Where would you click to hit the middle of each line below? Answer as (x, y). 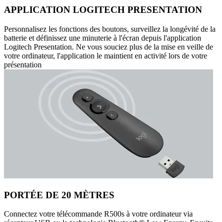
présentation (23, 64)
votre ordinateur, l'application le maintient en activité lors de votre (106, 55)
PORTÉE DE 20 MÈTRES (59, 195)
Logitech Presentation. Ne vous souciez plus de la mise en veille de (109, 47)
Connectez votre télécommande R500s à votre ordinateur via (98, 214)
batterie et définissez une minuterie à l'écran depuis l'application (103, 38)
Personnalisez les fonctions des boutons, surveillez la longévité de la (110, 29)
